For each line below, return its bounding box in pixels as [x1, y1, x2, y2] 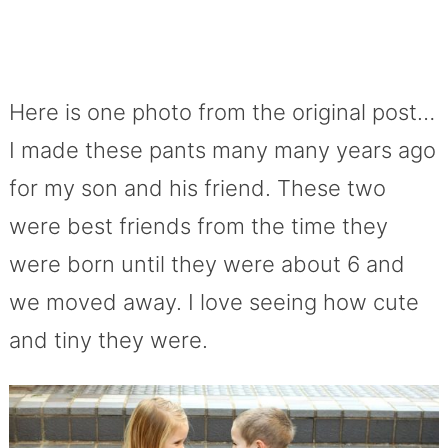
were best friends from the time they [8, 213, 388, 240]
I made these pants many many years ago [8, 137, 436, 164]
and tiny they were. [8, 327, 208, 354]
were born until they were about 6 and [8, 251, 405, 278]
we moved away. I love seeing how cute [8, 289, 419, 316]
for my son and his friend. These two [8, 175, 386, 202]
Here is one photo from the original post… [8, 99, 435, 126]
